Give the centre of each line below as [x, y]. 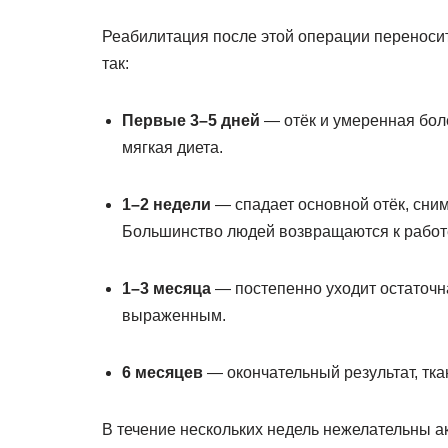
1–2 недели [166, 204]
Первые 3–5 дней [191, 120]
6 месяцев [162, 372]
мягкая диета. [172, 147]
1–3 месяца [166, 288]
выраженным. [174, 315]
